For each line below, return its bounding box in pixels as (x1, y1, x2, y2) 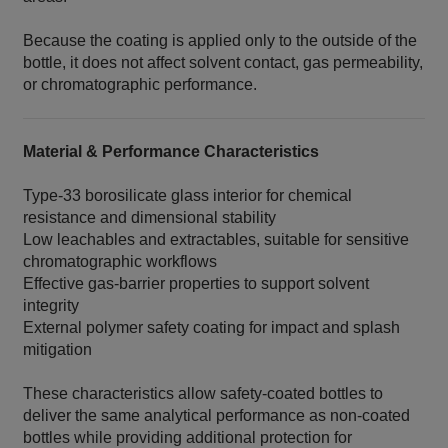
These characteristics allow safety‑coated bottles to (23, 385, 384, 403)
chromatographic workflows (23, 253, 218, 271)
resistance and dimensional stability (23, 209, 277, 227)
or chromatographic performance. (23, 76, 258, 94)
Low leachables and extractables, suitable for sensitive (23, 231, 410, 249)
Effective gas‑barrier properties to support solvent (23, 275, 370, 293)
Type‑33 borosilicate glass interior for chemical (23, 187, 353, 205)
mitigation (23, 341, 93, 359)
